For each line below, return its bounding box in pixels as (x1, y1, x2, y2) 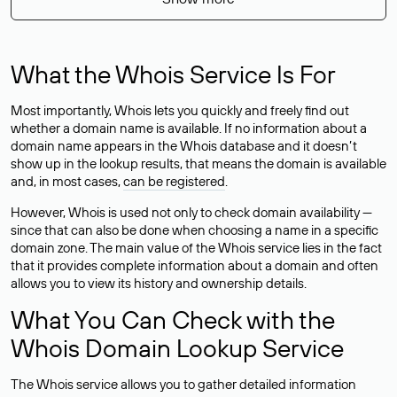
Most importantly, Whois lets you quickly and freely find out (11, 102, 349, 119)
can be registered (123, 173, 225, 190)
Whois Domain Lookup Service (11, 332, 344, 363)
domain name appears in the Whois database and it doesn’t (11, 137, 357, 154)
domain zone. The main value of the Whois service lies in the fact (11, 239, 382, 256)
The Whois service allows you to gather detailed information (11, 376, 356, 393)
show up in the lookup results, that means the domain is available (11, 155, 386, 172)
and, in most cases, (11, 173, 123, 190)
